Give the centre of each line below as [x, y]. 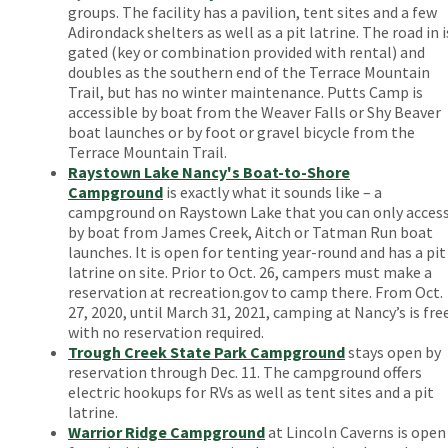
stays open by [393, 351]
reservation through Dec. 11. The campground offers [245, 371]
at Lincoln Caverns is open [355, 431]
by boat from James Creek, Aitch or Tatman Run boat [250, 231]
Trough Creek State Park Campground [206, 351]
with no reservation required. [167, 331]
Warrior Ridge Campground [166, 431]
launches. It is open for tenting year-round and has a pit [257, 251]
